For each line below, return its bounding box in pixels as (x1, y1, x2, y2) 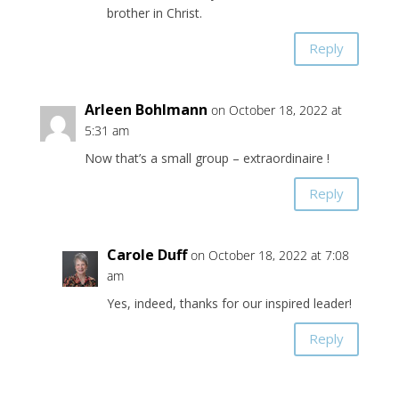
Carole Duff (106, 244, 187, 265)
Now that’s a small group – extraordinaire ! (84, 149, 330, 167)
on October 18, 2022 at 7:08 (190, 246, 349, 264)
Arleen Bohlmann (84, 99, 208, 119)
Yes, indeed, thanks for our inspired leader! (106, 294, 352, 312)
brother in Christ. (106, 4, 202, 21)
